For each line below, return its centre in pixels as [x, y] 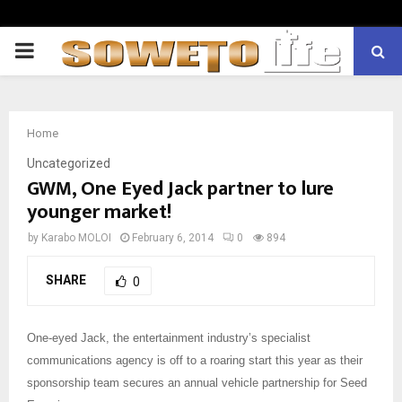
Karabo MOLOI [76, 238]
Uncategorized [69, 163]
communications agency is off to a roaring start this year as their [195, 360]
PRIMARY [59, 50]
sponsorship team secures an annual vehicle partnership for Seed [197, 382]
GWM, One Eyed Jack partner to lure [180, 189]
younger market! [99, 212]
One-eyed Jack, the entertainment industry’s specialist [169, 337]
